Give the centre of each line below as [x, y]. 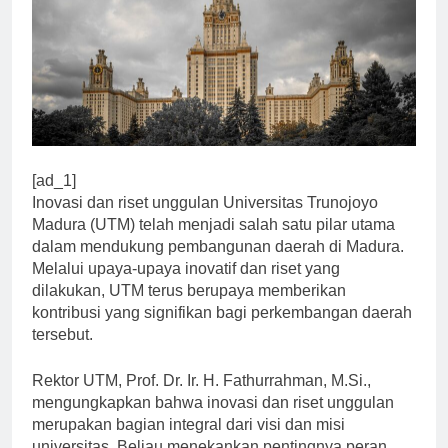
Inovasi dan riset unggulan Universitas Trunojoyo [205, 221]
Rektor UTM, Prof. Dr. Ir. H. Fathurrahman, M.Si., [201, 399]
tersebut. [62, 353]
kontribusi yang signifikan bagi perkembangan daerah [222, 331]
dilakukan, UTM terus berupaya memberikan [189, 309]
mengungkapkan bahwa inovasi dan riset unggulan [213, 421]
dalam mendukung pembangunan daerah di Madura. [218, 265]
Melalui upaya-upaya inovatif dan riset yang [186, 287]
